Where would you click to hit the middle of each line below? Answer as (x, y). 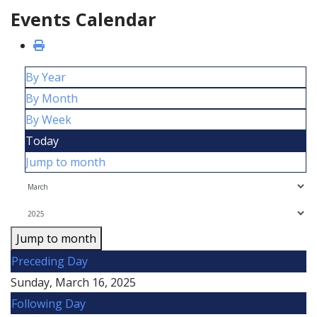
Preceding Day (50, 261)
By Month (52, 98)
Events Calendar (83, 19)
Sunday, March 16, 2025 (73, 282)
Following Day (48, 304)
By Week (48, 120)
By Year (46, 77)
